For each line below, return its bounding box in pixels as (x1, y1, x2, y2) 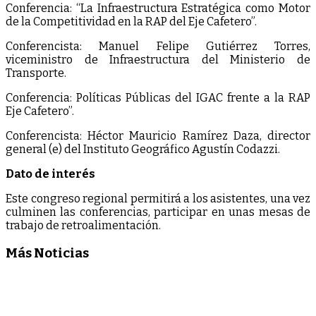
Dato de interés (6, 166, 95, 181)
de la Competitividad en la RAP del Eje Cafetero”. (6, 14, 257, 28)
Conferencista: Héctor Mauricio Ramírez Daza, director (6, 128, 310, 142)
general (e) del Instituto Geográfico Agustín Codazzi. (6, 142, 280, 156)
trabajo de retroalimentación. (6, 218, 161, 232)
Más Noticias (6, 245, 89, 261)
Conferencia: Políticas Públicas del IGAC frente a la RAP (6, 90, 310, 104)
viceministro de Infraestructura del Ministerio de (6, 52, 310, 66)
